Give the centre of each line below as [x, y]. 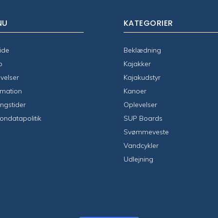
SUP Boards [143, 118]
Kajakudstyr [142, 78]
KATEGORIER [148, 23]
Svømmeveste [146, 132]
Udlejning [138, 159]
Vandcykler [141, 146]
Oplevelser [140, 105]
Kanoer [135, 91]
